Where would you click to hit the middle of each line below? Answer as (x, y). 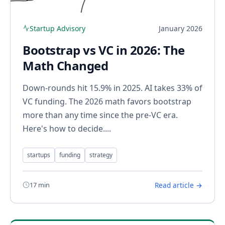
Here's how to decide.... (67, 128)
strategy (101, 155)
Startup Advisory (58, 28)
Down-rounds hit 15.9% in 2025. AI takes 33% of (113, 88)
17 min (40, 185)
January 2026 (181, 28)
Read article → (179, 185)
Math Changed (66, 65)
